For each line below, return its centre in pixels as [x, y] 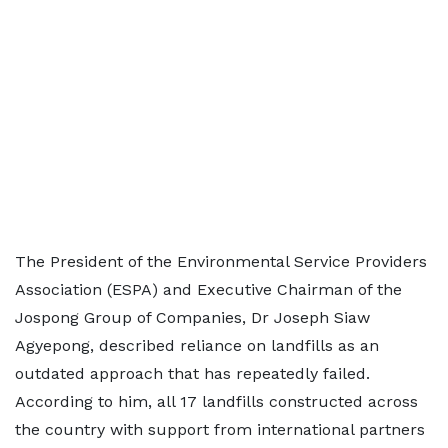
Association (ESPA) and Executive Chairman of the [208, 290]
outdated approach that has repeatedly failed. [192, 374]
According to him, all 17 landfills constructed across [216, 402]
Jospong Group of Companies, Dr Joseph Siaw [192, 318]
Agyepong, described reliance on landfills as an [197, 346]
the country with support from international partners [220, 430]
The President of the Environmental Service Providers [221, 262]
